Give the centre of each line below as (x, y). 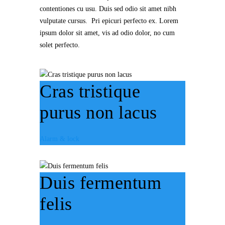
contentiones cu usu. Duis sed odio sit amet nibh (108, 9)
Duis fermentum (100, 183)
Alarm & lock (60, 139)
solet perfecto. (60, 45)
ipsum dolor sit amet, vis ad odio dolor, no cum (107, 33)
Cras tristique (90, 91)
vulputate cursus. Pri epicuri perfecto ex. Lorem (109, 21)
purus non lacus (98, 113)
